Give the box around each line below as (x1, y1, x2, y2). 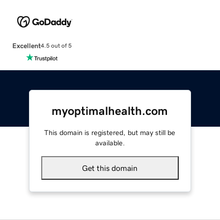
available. (95, 139, 125, 146)
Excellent (12, 42, 41, 49)
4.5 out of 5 (40, 43, 72, 49)
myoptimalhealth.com (52, 105, 168, 117)
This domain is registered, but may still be (44, 129, 176, 136)
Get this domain (82, 164, 138, 172)
